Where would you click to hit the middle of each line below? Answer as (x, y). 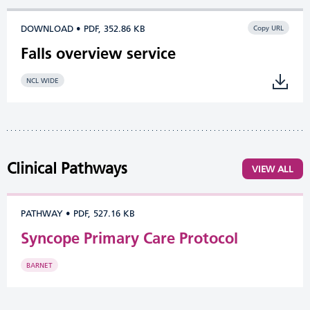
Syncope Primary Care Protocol (129, 238)
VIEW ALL (273, 169)
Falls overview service (98, 53)
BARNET (39, 265)
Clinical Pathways (67, 168)
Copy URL (268, 28)
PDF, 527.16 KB (104, 213)
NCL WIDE (43, 81)
